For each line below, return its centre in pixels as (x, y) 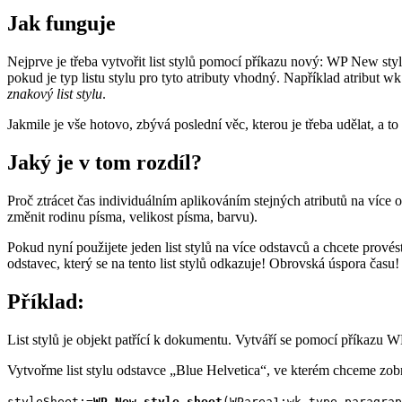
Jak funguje (61, 24)
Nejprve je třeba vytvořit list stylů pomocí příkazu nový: (167, 62)
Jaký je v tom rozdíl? (105, 163)
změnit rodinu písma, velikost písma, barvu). (132, 217)
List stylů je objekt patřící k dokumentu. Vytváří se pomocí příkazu (197, 339)
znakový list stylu (55, 94)
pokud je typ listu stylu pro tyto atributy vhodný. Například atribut (195, 78)
